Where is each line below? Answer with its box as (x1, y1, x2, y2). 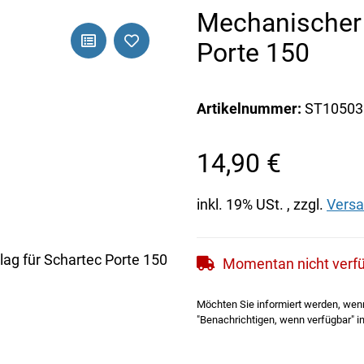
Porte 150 (197, 37, 310, 68)
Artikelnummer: (197, 99, 305, 117)
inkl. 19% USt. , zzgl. (197, 195, 327, 213)
